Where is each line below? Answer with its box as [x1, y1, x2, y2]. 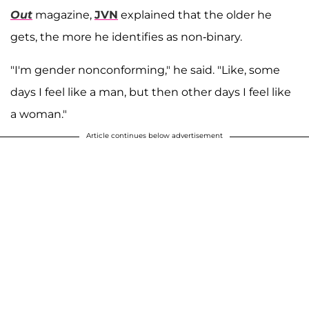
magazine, [32, 8, 94, 21]
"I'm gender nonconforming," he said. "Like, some [10, 63, 280, 77]
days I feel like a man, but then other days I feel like [10, 85, 291, 99]
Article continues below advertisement [86, 130, 223, 140]
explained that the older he [118, 8, 272, 21]
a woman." [10, 107, 67, 121]
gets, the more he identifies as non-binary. [10, 30, 242, 43]
